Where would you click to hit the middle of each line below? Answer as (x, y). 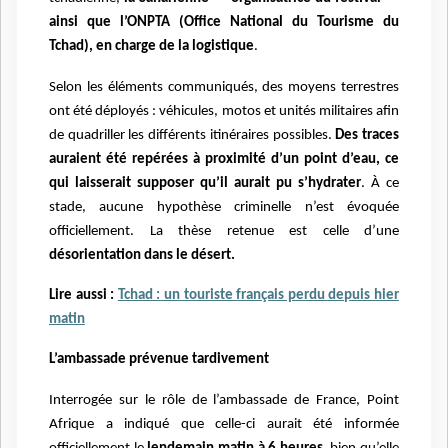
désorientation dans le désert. (142, 255)
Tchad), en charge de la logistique (151, 47)
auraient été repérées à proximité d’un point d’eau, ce (224, 159)
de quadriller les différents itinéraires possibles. (192, 135)
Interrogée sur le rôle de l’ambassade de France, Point (224, 400)
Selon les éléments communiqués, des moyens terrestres (224, 87)
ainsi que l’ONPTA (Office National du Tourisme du (224, 23)
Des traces (367, 135)
